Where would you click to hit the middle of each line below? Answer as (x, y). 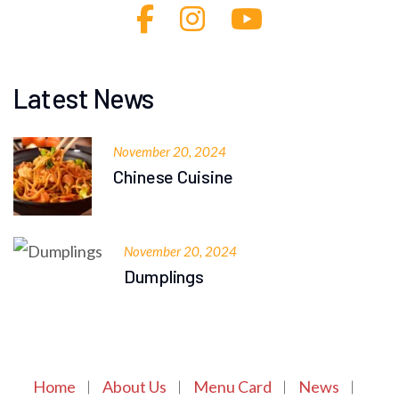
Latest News (84, 98)
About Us (134, 386)
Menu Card (232, 386)
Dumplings (164, 276)
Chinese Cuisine (173, 176)
